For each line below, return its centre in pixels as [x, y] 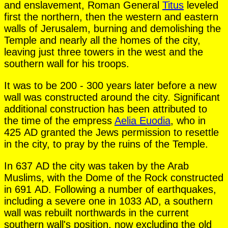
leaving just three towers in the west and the [104, 52]
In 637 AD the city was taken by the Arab [96, 166]
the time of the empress [59, 120]
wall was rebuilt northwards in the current [96, 212]
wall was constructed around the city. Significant [112, 97]
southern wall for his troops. [67, 63]
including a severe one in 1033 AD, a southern [108, 201]
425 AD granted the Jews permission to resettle [111, 132]
